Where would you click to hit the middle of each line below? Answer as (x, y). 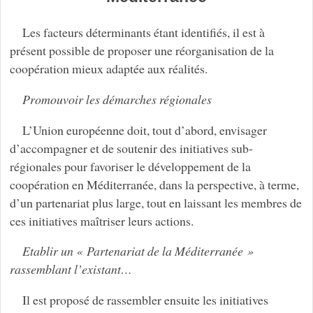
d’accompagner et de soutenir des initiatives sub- (131, 148)
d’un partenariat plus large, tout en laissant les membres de (155, 202)
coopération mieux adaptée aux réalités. (108, 68)
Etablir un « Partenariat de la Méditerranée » (138, 251)
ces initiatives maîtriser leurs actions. (101, 220)
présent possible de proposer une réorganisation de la (141, 50)
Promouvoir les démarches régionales (117, 99)
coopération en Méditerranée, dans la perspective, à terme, (154, 184)
